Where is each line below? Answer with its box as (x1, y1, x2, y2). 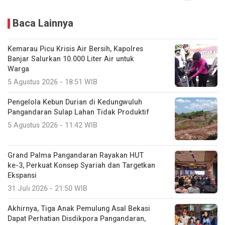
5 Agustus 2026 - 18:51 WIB (8, 76, 97, 87)
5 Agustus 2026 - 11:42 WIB (8, 120, 97, 131)
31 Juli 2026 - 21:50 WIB (8, 183, 87, 194)
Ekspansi (8, 170, 37, 181)
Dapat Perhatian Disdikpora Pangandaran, (8, 213, 146, 224)
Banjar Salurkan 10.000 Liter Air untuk (8, 53, 134, 64)
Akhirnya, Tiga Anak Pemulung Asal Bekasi (8, 203, 150, 214)
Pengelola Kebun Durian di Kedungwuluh (8, 96, 142, 107)
